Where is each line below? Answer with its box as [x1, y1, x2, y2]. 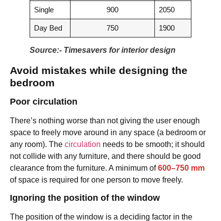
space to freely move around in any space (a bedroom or [10, 128, 206, 137]
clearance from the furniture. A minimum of [10, 163, 158, 172]
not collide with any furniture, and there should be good [10, 151, 201, 160]
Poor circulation [10, 96, 77, 107]
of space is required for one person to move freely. [10, 175, 183, 184]
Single [34, 5, 54, 14]
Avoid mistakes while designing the [10, 64, 187, 76]
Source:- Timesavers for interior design [30, 45, 176, 54]
